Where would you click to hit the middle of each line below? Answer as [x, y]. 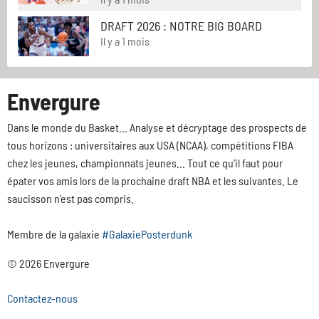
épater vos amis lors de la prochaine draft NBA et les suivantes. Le [153, 181]
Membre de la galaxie [54, 234]
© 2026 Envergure [48, 263]
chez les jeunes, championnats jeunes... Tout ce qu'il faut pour [145, 163]
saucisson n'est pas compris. [70, 199]
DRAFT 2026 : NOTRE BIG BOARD [181, 26]
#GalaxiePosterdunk [147, 234]
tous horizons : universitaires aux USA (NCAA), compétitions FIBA [150, 145]
